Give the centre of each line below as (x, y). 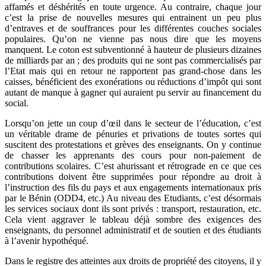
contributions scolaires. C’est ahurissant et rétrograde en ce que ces (133, 166)
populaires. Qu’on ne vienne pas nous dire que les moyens (133, 39)
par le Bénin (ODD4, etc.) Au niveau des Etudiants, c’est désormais (133, 198)
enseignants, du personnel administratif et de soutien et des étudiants (133, 230)
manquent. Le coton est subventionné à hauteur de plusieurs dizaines (133, 50)
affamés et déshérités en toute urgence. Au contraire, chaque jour (133, 7)
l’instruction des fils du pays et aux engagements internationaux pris (133, 188)
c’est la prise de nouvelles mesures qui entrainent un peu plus (133, 18)
